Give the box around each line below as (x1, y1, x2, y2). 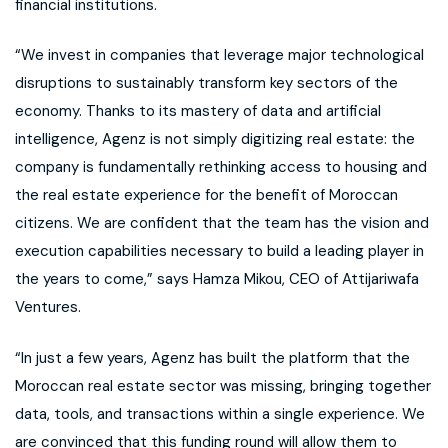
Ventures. (15, 297, 81, 318)
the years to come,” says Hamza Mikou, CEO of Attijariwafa (15, 269, 419, 290)
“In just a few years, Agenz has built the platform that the (15, 347, 410, 368)
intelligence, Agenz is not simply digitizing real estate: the (15, 129, 415, 150)
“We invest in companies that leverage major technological (15, 45, 424, 66)
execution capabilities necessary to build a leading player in (15, 241, 424, 262)
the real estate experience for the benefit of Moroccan (15, 185, 398, 206)
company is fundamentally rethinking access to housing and (15, 157, 427, 178)
